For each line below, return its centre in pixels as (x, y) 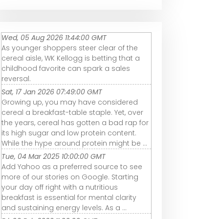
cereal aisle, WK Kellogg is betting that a (71, 58)
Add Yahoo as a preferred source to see (72, 166)
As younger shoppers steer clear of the (70, 48)
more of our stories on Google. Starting (70, 177)
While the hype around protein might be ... (74, 143)
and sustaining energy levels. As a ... (64, 208)
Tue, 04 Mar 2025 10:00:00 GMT (54, 156)
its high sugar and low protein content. (69, 133)
